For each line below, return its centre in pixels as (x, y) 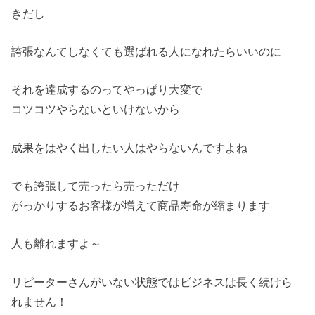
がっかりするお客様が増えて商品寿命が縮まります (141, 205)
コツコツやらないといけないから (96, 109)
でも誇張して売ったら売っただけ (96, 185)
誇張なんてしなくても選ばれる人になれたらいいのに (147, 51)
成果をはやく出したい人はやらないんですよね (130, 147)
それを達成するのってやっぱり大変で (107, 90)
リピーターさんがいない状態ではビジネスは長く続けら (152, 282)
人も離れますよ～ (57, 244)
